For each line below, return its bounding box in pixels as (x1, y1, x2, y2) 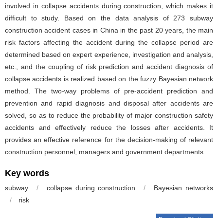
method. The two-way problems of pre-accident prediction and (5, 87, 213, 95)
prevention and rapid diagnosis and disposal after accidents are (5, 99, 213, 107)
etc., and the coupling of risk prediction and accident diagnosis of (5, 63, 213, 71)
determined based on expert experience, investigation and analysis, (5, 51, 213, 58)
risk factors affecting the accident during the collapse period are (5, 38, 213, 46)
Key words (5, 168, 49, 178)
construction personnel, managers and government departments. (5, 148, 205, 156)
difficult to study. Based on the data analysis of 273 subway (5, 14, 213, 22)
